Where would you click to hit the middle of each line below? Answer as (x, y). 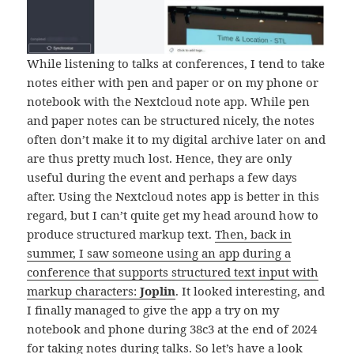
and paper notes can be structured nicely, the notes (171, 120)
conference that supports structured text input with (173, 271)
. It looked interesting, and (250, 290)
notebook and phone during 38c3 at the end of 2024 (172, 328)
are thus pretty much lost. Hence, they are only (160, 158)
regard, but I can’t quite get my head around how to (173, 215)
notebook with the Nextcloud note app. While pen (169, 101)
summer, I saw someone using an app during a (159, 252)
